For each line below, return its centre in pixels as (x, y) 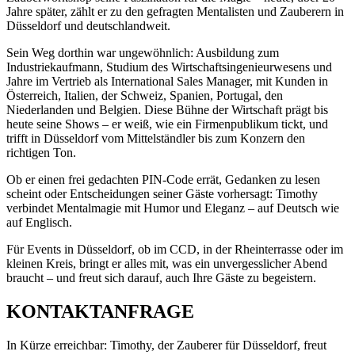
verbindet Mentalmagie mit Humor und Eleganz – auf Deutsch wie (173, 208)
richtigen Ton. (41, 153)
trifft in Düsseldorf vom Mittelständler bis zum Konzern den (156, 139)
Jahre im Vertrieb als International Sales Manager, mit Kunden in (167, 82)
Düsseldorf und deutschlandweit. (88, 26)
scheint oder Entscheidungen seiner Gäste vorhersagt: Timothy (162, 194)
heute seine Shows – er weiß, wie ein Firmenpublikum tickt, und (167, 124)
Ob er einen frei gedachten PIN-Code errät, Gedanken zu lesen (163, 180)
